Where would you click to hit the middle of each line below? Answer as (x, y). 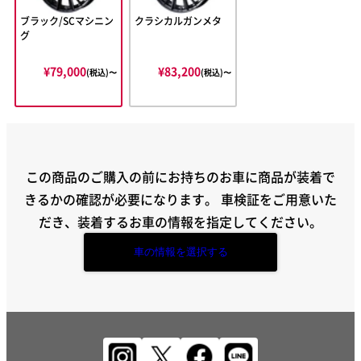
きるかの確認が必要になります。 (122, 199)
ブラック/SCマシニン (67, 21)
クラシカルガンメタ (178, 21)
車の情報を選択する (180, 251)
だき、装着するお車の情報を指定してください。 (180, 221)
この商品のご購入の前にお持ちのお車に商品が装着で (180, 176)
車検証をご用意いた (279, 199)
